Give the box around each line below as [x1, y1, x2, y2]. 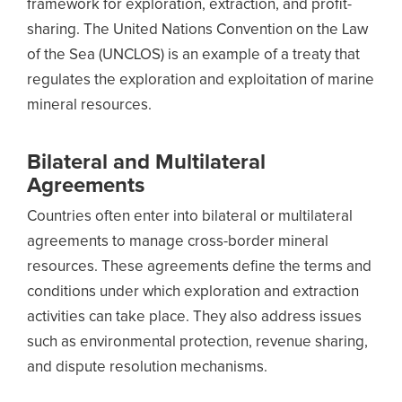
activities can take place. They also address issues [27, 310, 362, 325]
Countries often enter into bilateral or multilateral [27, 209, 353, 224]
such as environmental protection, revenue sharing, [27, 335, 368, 350]
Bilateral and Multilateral [27, 152, 266, 173]
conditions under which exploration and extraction [27, 284, 359, 300]
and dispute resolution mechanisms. [27, 360, 267, 375]
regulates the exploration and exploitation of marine [27, 73, 374, 88]
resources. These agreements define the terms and [27, 259, 371, 275]
